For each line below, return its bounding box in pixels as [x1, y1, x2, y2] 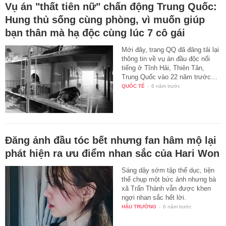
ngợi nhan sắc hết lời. [122, 193, 187, 201]
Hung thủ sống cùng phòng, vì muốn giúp [5, 14, 205, 26]
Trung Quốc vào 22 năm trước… [122, 73, 218, 81]
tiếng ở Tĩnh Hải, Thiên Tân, [122, 64, 205, 72]
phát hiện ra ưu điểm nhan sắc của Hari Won [5, 147, 219, 159]
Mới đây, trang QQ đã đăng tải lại [122, 46, 219, 54]
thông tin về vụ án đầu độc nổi [122, 55, 210, 63]
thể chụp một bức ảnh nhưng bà [122, 175, 216, 183]
